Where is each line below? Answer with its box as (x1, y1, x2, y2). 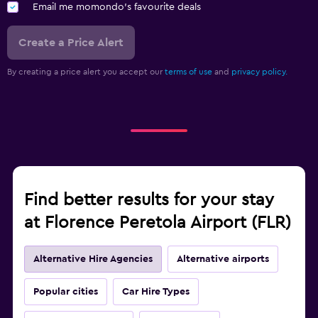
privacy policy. (231, 67, 287, 77)
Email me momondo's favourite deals (33, 2, 201, 13)
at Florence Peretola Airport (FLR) (24, 214, 291, 232)
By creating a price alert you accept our (7, 67, 165, 77)
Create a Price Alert (18, 37, 124, 49)
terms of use (165, 67, 212, 77)
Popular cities (33, 287, 98, 297)
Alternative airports (177, 254, 269, 265)
